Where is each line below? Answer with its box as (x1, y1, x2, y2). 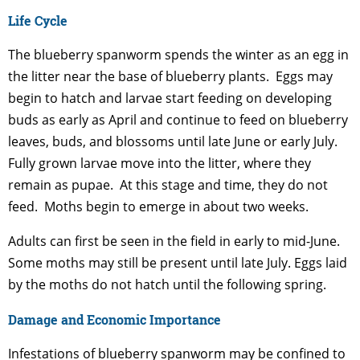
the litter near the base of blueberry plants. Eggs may (8, 67, 333, 85)
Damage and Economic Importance (8, 311, 221, 328)
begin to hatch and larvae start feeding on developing (8, 89, 332, 107)
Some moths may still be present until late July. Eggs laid (8, 254, 347, 272)
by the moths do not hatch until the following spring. (8, 276, 326, 293)
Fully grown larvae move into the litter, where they (8, 154, 311, 172)
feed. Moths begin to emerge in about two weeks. (8, 198, 309, 215)
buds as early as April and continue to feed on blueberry (8, 111, 348, 129)
